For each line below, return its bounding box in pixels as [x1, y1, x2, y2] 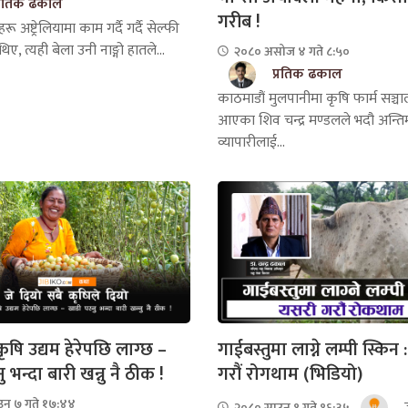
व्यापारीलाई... [218, 129, 285, 155]
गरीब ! [218, 5, 260, 37]
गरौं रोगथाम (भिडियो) [218, 358, 362, 390]
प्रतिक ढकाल [272, 61, 342, 87]
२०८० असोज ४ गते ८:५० [231, 40, 350, 62]
